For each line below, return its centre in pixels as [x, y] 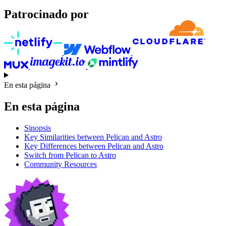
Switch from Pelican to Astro [70, 155]
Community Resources [61, 164]
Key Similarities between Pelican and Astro [93, 137]
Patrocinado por [46, 14]
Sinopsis [38, 128]
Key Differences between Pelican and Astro [94, 146]
